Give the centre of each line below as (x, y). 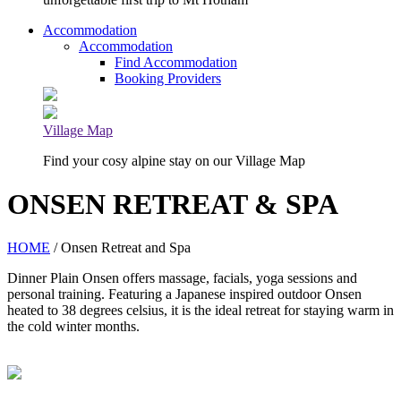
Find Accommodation (176, 62)
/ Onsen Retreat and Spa (120, 248)
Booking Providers (168, 78)
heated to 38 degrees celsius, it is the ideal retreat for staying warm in (200, 311)
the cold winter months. (75, 327)
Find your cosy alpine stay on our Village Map (174, 160)
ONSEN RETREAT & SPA (173, 204)
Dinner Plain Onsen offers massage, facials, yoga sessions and (182, 278)
